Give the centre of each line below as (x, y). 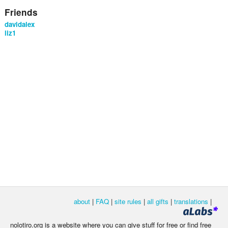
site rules (128, 201)
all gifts (158, 201)
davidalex (19, 24)
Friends (21, 12)
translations (191, 201)
